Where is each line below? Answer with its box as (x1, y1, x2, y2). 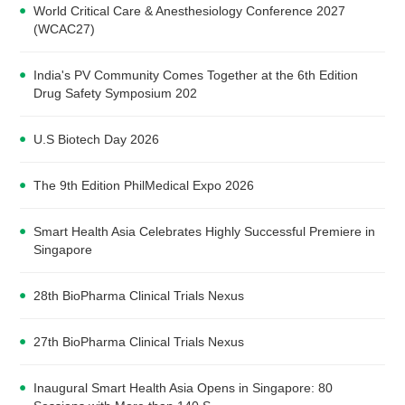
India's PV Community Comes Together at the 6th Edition (33, 67, 359, 82)
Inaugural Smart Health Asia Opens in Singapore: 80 (33, 380, 334, 395)
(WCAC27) (33, 21, 96, 36)
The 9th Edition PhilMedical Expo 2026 (33, 177, 255, 193)
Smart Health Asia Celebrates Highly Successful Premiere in (33, 223, 376, 239)
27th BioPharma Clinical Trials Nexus (33, 334, 245, 349)
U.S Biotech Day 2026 (33, 131, 160, 146)
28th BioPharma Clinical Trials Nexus (33, 287, 245, 303)
